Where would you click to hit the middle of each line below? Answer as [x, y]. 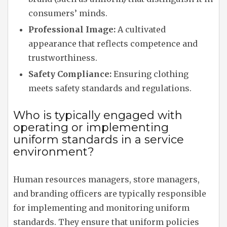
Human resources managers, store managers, [106, 179]
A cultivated [141, 29]
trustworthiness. [63, 58]
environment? [54, 152]
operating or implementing [91, 127]
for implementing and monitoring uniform [101, 208]
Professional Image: [72, 29]
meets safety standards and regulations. [110, 88]
